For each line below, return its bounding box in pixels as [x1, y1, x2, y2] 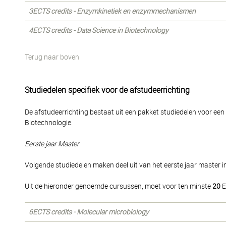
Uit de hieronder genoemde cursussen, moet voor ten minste [25, 182, 212, 190]
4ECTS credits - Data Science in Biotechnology [29, 26, 168, 34]
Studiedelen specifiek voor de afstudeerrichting [25, 85, 190, 95]
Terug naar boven [25, 53, 79, 61]
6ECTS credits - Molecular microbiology [29, 208, 149, 216]
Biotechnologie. [25, 119, 73, 127]
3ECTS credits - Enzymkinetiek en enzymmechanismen [29, 7, 196, 15]
